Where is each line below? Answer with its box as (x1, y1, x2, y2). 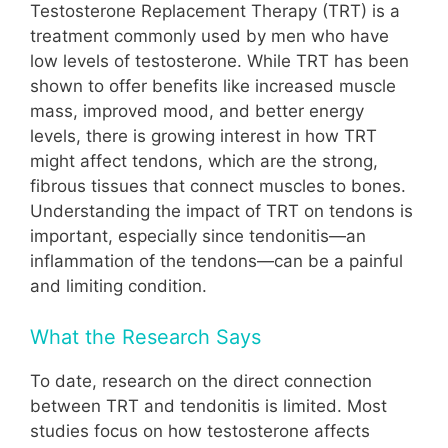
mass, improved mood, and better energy (30, 101, 364, 122)
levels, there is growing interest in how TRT (30, 126, 377, 147)
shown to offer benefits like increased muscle (30, 76, 396, 97)
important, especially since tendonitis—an (30, 226, 366, 247)
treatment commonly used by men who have (30, 26, 389, 47)
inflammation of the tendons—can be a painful (30, 251, 403, 272)
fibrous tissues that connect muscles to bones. (30, 176, 406, 197)
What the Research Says (30, 324, 261, 349)
